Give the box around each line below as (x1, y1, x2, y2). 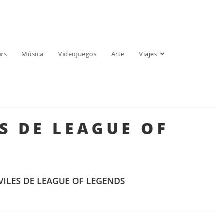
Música (21, 49, 44, 58)
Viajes (139, 49, 157, 58)
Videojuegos (58, 49, 97, 58)
